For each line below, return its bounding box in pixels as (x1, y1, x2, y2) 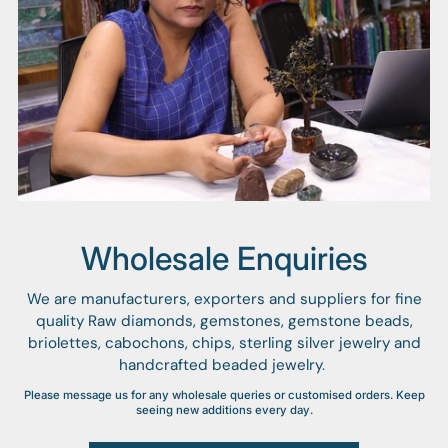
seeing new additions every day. (135, 402, 313, 417)
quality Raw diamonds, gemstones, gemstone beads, (35, 310, 413, 331)
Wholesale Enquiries (80, 238, 368, 278)
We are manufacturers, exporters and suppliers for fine (26, 288, 422, 309)
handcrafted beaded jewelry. (119, 354, 329, 375)
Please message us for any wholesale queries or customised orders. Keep (23, 387, 425, 402)
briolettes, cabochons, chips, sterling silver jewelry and (27, 332, 421, 353)
